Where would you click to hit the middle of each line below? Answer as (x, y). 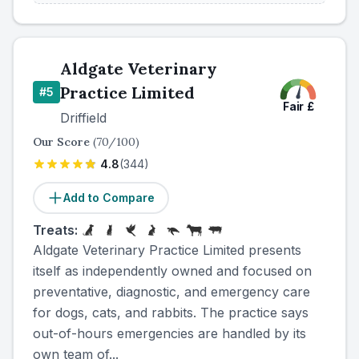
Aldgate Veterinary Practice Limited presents (167, 250)
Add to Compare (109, 198)
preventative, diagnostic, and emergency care (171, 292)
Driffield (83, 118)
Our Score (63, 142)
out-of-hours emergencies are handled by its (169, 333)
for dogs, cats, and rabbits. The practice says (171, 313)
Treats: (55, 230)
